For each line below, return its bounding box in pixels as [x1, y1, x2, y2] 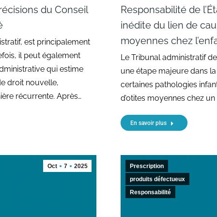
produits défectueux [130, 175, 185, 183]
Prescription [130, 162, 164, 170]
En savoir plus [130, 119, 167, 126]
